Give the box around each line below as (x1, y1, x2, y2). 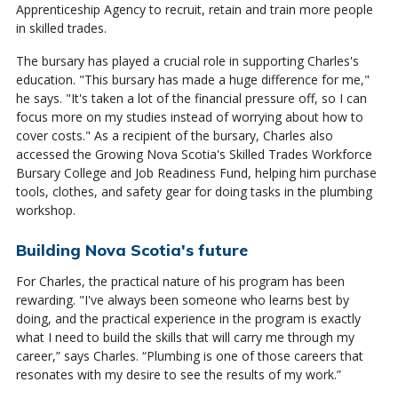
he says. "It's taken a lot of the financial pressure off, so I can (15, 89, 367, 107)
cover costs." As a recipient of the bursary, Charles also (15, 126, 333, 144)
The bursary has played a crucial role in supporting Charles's (15, 52, 359, 69)
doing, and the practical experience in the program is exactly (15, 309, 361, 327)
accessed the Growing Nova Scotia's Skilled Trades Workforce (15, 145, 372, 163)
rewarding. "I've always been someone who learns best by (15, 291, 349, 308)
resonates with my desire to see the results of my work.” (15, 365, 341, 383)
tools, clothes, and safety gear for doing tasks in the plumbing (15, 182, 372, 200)
